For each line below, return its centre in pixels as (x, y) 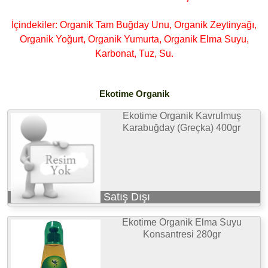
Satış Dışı (127, 197)
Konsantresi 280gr (182, 234)
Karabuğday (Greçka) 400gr (182, 127)
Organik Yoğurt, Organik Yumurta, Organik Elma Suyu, (134, 39)
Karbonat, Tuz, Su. (134, 53)
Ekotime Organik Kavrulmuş (182, 115)
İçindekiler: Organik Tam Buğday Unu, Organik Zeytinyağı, (134, 25)
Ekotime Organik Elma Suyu (182, 222)
